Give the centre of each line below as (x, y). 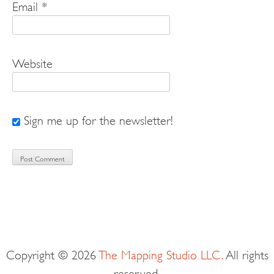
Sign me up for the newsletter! (98, 119)
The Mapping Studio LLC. (161, 254)
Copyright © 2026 (52, 254)
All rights (246, 254)
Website (32, 62)
